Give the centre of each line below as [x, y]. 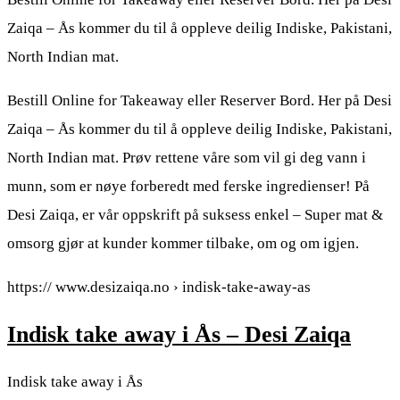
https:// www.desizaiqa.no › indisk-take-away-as [159, 287]
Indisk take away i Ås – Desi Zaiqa [179, 334]
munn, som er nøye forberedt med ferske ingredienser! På [188, 186]
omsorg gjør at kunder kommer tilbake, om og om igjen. [183, 243]
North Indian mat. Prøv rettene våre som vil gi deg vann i [187, 157]
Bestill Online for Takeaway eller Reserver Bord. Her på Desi [200, 100]
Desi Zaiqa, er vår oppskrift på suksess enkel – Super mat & [195, 214]
